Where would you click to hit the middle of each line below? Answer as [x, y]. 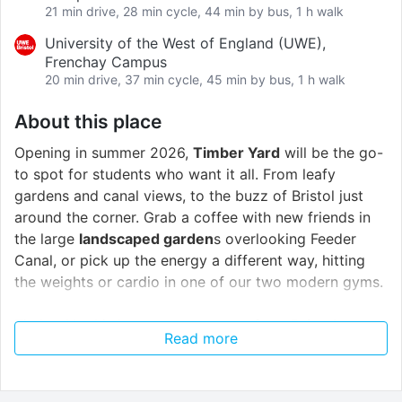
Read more [201, 339]
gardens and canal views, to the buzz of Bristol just [189, 196]
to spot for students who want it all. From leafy [175, 175]
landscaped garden [146, 239]
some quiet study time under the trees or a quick [180, 390]
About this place [88, 122]
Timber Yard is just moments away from [153, 325]
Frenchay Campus [106, 62]
